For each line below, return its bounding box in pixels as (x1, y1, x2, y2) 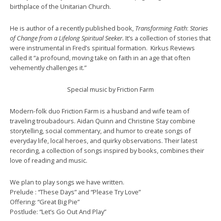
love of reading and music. (10, 156, 87, 165)
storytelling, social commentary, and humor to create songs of (10, 126, 191, 135)
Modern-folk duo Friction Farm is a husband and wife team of (10, 107, 189, 115)
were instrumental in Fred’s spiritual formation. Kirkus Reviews (10, 43, 195, 52)
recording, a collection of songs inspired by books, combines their (10, 146, 204, 155)
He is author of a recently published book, (10, 24, 135, 33)
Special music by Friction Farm (67, 85, 154, 94)
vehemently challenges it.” (10, 63, 86, 72)
